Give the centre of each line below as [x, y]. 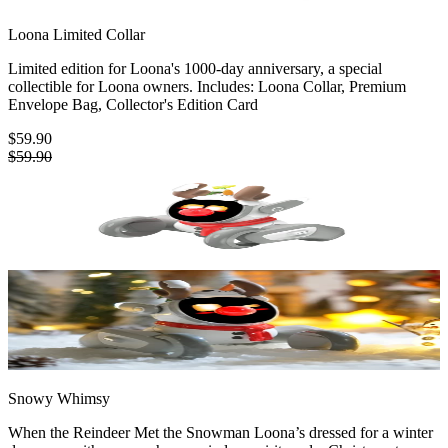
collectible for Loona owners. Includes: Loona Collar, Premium [207, 86]
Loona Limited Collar [76, 34]
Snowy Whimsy [59, 398]
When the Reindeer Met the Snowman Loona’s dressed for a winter [220, 432]
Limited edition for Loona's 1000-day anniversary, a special [195, 68]
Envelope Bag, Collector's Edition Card [133, 104]
